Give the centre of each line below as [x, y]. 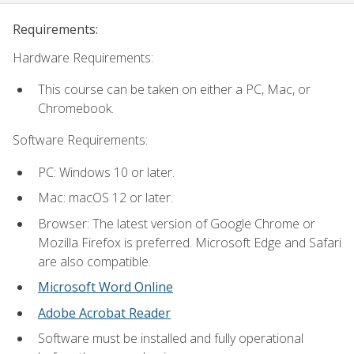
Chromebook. [76, 108]
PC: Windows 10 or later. [106, 172]
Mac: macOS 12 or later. [105, 198]
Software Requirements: [80, 140]
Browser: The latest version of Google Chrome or [177, 223]
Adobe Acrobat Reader [104, 313]
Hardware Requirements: [83, 57]
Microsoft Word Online [105, 287]
